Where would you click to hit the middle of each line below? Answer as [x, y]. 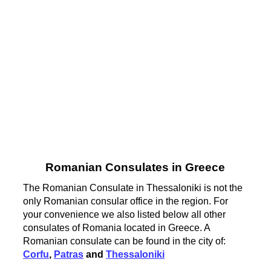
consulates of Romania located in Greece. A [117, 227]
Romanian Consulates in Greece [135, 168]
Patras [69, 254]
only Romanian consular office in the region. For [126, 201]
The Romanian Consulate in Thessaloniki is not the [133, 188]
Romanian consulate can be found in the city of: [125, 241]
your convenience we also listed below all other [125, 214]
